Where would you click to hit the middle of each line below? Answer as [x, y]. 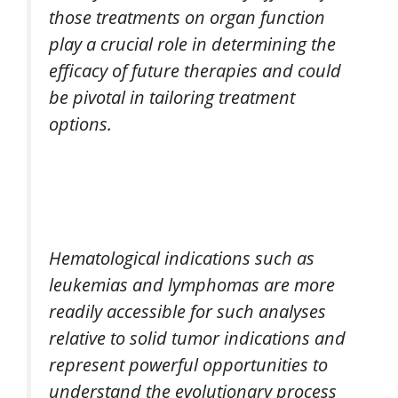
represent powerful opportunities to [188, 365]
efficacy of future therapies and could [195, 71]
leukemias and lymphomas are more [192, 285]
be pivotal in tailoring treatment [172, 97]
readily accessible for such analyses [187, 311]
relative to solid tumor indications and [197, 338]
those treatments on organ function [187, 17]
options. [80, 124]
